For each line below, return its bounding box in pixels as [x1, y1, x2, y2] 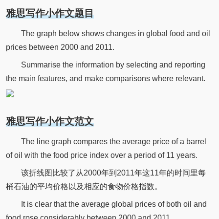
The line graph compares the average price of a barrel [21, 137, 206, 146]
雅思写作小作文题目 [5, 7, 94, 19]
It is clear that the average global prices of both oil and [21, 199, 207, 208]
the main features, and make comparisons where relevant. [5, 74, 205, 83]
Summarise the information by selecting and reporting [21, 60, 205, 69]
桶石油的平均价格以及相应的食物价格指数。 [5, 182, 162, 191]
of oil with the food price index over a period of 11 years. [5, 151, 197, 160]
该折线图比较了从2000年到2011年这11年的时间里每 [21, 168, 206, 177]
